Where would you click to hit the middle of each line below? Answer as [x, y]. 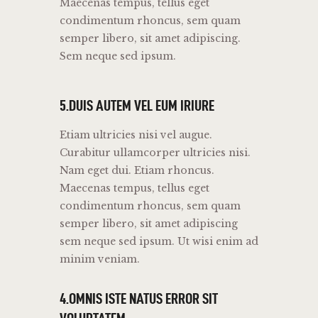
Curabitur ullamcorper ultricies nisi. [155, 153]
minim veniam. [100, 259]
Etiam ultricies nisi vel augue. [136, 135]
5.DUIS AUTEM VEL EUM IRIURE [137, 105]
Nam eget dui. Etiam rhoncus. [137, 171]
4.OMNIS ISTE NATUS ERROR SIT [139, 298]
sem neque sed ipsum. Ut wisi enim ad [159, 242]
